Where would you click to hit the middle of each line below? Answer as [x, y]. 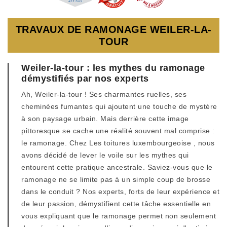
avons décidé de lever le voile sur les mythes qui [105, 155]
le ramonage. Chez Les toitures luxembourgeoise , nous [118, 143]
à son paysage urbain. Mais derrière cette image [105, 119]
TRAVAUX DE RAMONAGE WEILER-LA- [113, 29]
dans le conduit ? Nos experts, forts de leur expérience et [120, 192]
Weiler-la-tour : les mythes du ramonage [113, 68]
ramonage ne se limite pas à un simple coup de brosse [116, 179]
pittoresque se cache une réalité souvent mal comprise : [118, 131]
